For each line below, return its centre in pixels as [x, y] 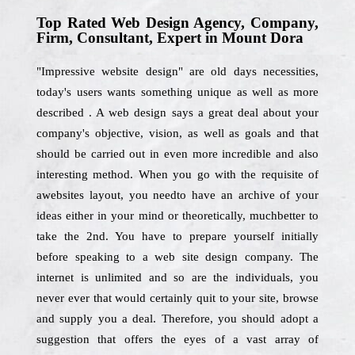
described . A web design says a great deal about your [177, 113]
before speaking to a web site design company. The [177, 257]
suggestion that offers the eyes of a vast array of [177, 339]
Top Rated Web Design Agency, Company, [177, 23]
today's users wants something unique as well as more [177, 92]
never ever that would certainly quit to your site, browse [177, 298]
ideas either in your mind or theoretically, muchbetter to [177, 216]
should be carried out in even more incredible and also [177, 154]
